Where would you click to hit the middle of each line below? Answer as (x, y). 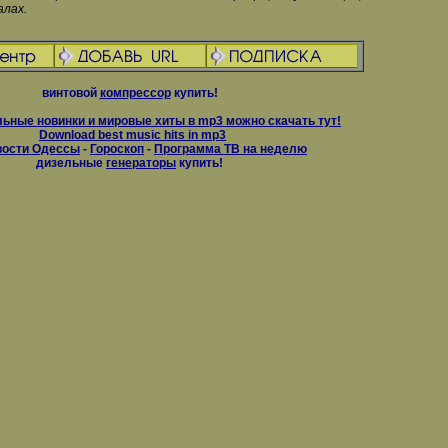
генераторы (141, 163)
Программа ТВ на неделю (230, 149)
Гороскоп (117, 149)
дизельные (71, 163)
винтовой (70, 93)
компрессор (135, 93)
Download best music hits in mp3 (132, 135)
